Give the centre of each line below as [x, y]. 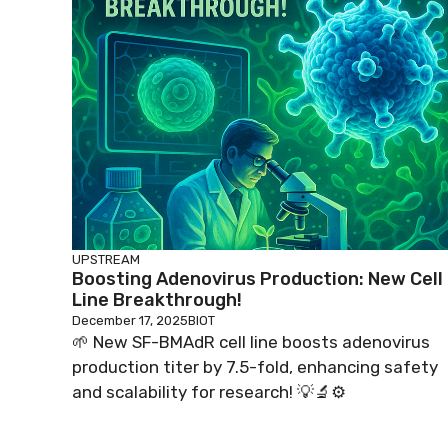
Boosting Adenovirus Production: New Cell [257, 279]
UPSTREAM [106, 259]
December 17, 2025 [130, 320]
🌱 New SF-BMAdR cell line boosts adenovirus [251, 342]
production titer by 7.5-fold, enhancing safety [255, 367]
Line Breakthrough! [157, 300]
